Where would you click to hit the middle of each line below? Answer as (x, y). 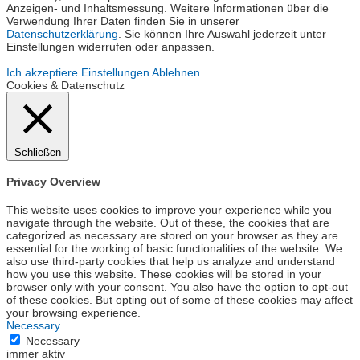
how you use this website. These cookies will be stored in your (164, 274)
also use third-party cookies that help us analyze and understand (171, 261)
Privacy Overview (53, 182)
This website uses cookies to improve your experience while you (169, 209)
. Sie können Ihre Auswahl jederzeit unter (222, 33)
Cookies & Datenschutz (65, 85)
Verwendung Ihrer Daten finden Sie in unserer (123, 20)
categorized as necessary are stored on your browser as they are (172, 235)
